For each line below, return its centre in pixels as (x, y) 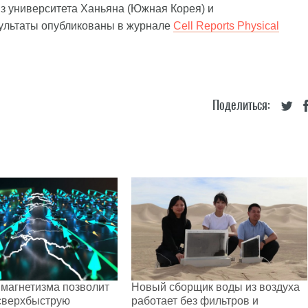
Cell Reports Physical (226, 26)
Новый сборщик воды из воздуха (216, 287)
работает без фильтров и (195, 300)
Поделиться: (241, 105)
